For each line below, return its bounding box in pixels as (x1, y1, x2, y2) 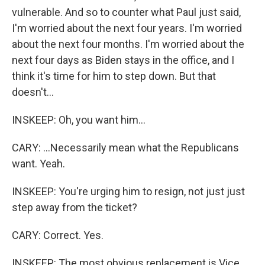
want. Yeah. (12, 157, 65, 170)
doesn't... (12, 86, 54, 98)
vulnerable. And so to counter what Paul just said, (12, 6, 241, 18)
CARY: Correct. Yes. (12, 229, 104, 241)
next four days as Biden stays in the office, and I (12, 54, 234, 66)
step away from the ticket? (12, 201, 137, 214)
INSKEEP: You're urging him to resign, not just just (12, 185, 245, 198)
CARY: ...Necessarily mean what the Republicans (12, 141, 239, 154)
